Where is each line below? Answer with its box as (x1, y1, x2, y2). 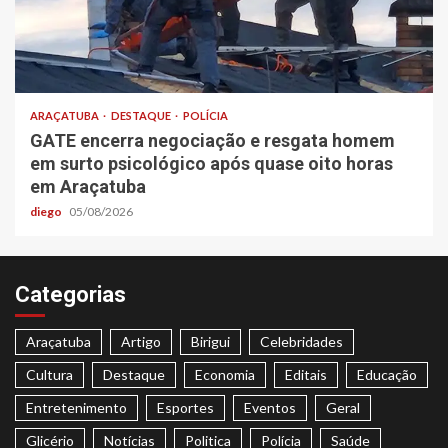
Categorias (15, 282, 126, 308)
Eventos (244, 399, 296, 417)
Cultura (26, 366, 73, 384)
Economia (195, 366, 255, 384)
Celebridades (260, 333, 343, 351)
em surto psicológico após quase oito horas (30, 153, 393, 175)
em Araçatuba (30, 176, 146, 198)
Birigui (191, 333, 230, 351)
